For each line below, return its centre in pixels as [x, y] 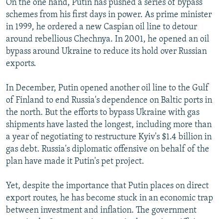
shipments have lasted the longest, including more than [109, 125]
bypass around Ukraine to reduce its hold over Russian [106, 51]
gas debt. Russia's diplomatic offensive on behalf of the [108, 149]
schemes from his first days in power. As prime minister [109, 15]
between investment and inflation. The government [101, 210]
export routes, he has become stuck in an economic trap [109, 198]
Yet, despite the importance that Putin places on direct [107, 186]
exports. [21, 64]
